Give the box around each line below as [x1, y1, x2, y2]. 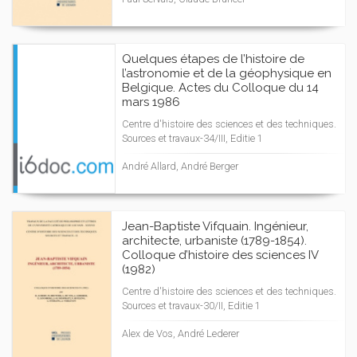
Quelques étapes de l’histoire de [122, 52, 304, 66]
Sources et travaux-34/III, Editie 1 [122, 132, 263, 144]
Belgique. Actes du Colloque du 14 [122, 80, 319, 95]
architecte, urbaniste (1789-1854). [122, 233, 307, 248]
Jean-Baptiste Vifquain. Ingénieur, [122, 219, 308, 233]
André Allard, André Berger [122, 160, 238, 172]
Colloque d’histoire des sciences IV [122, 248, 318, 262]
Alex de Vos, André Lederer [122, 328, 239, 339]
